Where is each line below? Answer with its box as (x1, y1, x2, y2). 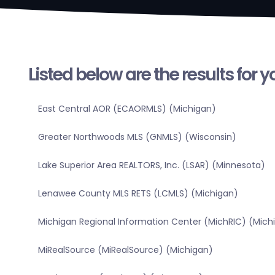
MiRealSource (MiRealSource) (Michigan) (37, 244, 213, 257)
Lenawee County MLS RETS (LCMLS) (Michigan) (37, 187, 238, 200)
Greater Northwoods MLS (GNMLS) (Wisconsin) (37, 131, 236, 144)
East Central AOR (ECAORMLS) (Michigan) (37, 103, 216, 115)
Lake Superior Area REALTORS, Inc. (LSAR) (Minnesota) (37, 159, 265, 172)
